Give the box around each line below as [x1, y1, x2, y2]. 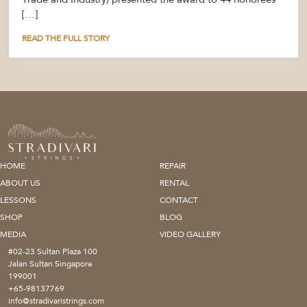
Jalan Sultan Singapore [8, 258, 93, 269]
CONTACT [159, 194, 198, 206]
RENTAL [159, 177, 189, 188]
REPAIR [159, 160, 186, 171]
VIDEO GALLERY [159, 228, 221, 240]
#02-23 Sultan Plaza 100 [8, 245, 97, 257]
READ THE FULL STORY [22, 32, 110, 44]
